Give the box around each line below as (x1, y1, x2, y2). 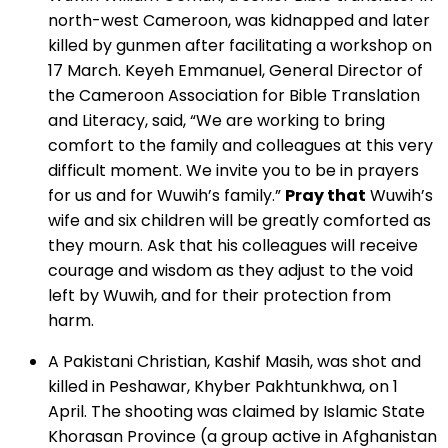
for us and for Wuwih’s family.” (48, 184, 285, 208)
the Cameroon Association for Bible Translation (48, 84, 420, 108)
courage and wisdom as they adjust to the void (48, 259, 413, 283)
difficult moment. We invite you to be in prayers (48, 159, 419, 183)
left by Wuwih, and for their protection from (48, 284, 391, 308)
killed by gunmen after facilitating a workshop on (48, 34, 432, 58)
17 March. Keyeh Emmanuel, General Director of (48, 59, 423, 83)
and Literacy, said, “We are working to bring (48, 109, 385, 133)
